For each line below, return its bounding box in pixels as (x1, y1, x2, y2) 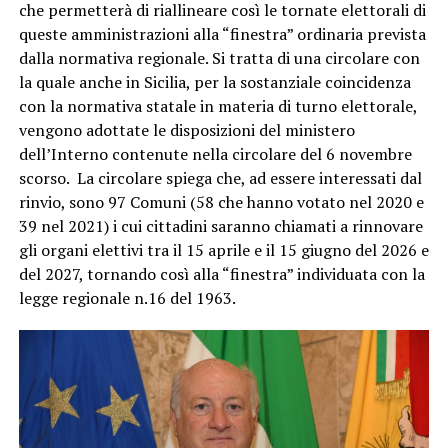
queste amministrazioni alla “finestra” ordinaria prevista (18, 22, 426, 45)
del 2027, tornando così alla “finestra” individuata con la (18, 262, 425, 285)
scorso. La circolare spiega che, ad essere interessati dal (18, 166, 422, 189)
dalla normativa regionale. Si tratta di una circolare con (18, 46, 420, 69)
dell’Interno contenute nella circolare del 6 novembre (18, 142, 412, 165)
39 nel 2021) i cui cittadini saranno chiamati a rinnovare (18, 214, 423, 237)
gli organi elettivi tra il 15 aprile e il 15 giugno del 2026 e (18, 238, 429, 261)
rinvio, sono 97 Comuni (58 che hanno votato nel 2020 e (18, 190, 424, 213)
